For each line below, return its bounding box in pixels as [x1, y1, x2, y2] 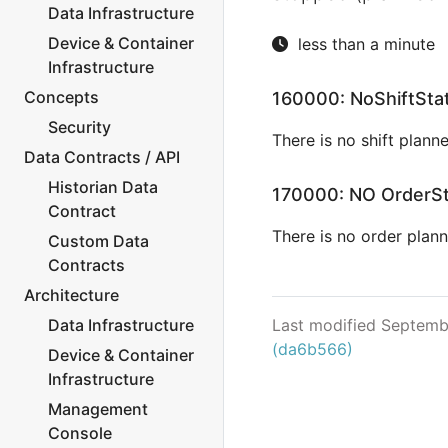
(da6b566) [272, 339, 353, 360]
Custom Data [48, 231, 149, 251]
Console [48, 423, 112, 443]
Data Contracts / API [24, 147, 180, 167]
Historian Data [48, 177, 158, 197]
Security [48, 117, 111, 137]
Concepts [24, 87, 99, 107]
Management [48, 399, 148, 419]
